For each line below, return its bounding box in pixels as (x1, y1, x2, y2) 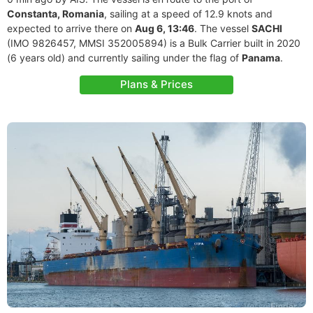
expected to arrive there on (7, 22, 135, 34)
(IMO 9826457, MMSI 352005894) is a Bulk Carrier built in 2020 (7, 37, 300, 49)
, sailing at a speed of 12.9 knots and (104, 8, 272, 20)
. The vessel (194, 22, 252, 34)
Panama (242, 52, 280, 64)
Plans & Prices (120, 78, 193, 91)
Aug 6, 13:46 (135, 22, 194, 34)
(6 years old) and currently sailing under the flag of (7, 52, 242, 64)
